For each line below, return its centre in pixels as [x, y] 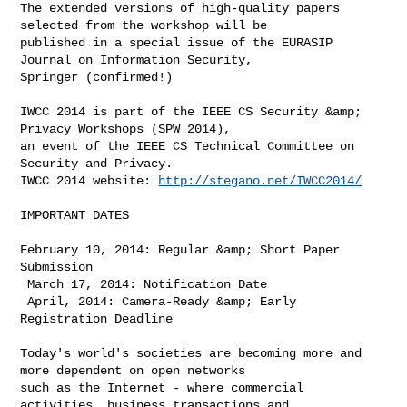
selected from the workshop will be [148, 25]
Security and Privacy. [100, 163]
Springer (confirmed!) [97, 77]
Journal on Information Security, [140, 60]
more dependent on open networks [137, 370]
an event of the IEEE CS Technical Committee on [188, 146]
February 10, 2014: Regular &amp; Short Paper [180, 249]
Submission [57, 267]
